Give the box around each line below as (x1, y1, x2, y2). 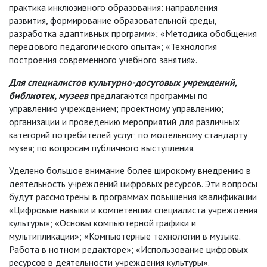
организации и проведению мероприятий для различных (9, 115, 240, 128)
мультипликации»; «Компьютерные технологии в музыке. (9, 229, 240, 242)
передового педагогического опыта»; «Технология (9, 40, 217, 52)
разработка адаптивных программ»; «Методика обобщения (9, 27, 257, 39)
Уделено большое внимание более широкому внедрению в (9, 164, 251, 176)
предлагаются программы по (88, 89, 208, 101)
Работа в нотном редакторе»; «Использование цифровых (9, 243, 248, 255)
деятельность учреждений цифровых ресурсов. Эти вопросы (9, 177, 257, 190)
